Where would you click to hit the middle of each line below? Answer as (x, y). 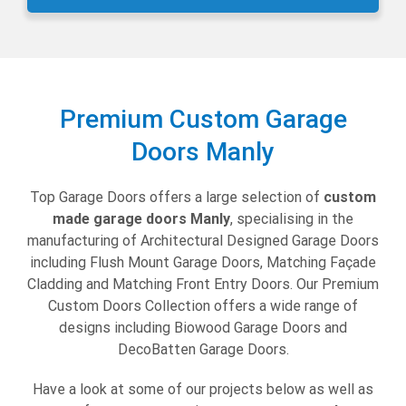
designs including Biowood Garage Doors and (203, 328)
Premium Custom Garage (203, 120)
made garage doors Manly (141, 219)
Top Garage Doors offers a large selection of (177, 198)
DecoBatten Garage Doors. (203, 350)
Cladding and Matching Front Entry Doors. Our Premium (203, 285)
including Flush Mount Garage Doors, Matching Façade (203, 263)
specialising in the (295, 219)
